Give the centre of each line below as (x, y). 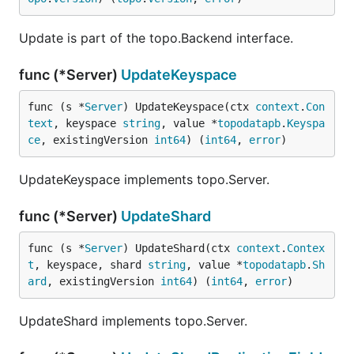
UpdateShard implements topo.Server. (133, 321)
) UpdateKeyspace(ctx (189, 107)
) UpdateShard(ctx (179, 248)
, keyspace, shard (91, 265)
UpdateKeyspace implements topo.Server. (144, 179)
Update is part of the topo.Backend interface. (156, 38)
